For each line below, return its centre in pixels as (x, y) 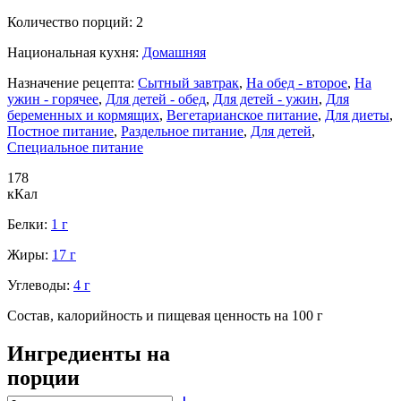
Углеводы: (40, 285)
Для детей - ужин (266, 98)
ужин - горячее (53, 98)
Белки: (29, 224)
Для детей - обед (156, 98)
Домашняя (174, 52)
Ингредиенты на (89, 353)
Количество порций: (72, 21)
